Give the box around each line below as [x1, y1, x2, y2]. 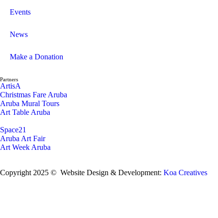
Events [10, 7, 31, 16]
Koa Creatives [163, 168, 207, 177]
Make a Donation [10, 52, 63, 61]
